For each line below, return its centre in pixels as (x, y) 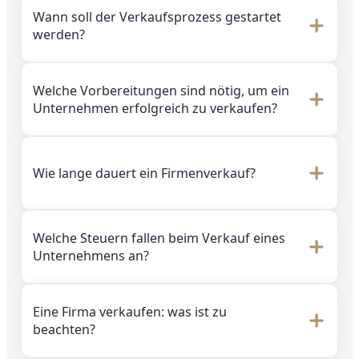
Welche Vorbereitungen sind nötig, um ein (161, 90)
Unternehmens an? (91, 255)
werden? (59, 34)
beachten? (64, 329)
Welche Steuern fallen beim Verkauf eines (159, 238)
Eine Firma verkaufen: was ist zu (130, 311)
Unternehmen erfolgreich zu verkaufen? (155, 108)
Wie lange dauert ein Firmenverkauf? (144, 173)
